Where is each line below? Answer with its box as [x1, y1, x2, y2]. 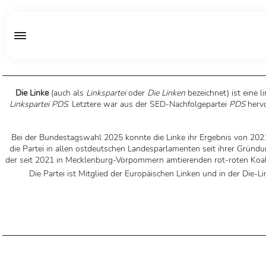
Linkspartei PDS [9, 99, 68, 110]
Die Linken [147, 87, 185, 99]
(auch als [49, 87, 86, 99]
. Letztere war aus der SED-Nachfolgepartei [67, 99, 229, 110]
